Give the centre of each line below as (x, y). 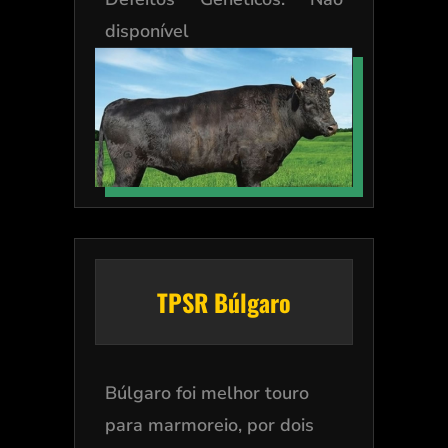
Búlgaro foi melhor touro (206, 393)
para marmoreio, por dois (209, 425)
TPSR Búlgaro (224, 302)
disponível (149, 31)
